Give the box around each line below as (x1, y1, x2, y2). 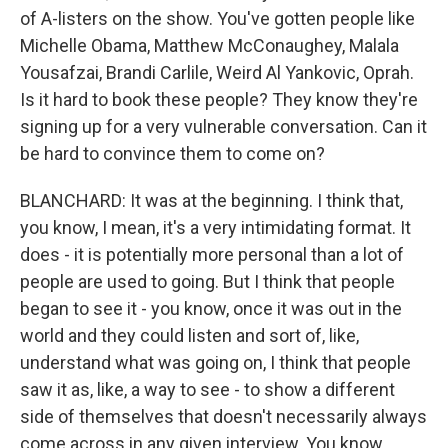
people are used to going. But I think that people (20, 271, 395, 293)
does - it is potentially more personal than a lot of (20, 244, 404, 266)
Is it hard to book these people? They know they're (20, 89, 418, 111)
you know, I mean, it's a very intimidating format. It (20, 217, 411, 239)
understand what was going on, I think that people (20, 352, 411, 374)
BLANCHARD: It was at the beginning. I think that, (20, 190, 403, 212)
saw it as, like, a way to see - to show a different (20, 379, 395, 401)
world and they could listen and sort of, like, (20, 325, 359, 347)
